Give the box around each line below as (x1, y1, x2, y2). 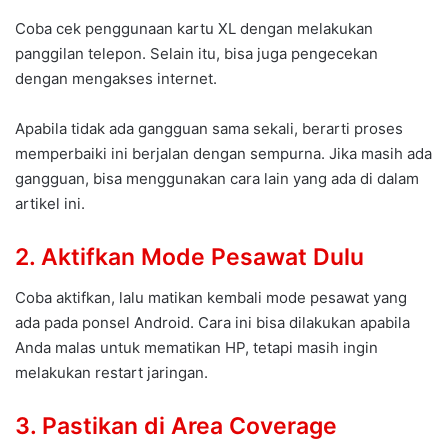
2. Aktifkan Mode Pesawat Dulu (15, 243, 364, 272)
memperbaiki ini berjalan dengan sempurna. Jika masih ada (15, 144, 432, 164)
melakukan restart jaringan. (15, 362, 208, 382)
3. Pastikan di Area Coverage (15, 411, 337, 440)
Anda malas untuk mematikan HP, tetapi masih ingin (15, 337, 378, 357)
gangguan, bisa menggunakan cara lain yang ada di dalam (15, 169, 419, 189)
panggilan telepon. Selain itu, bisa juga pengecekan (15, 44, 378, 64)
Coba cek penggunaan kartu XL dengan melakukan (15, 19, 373, 39)
